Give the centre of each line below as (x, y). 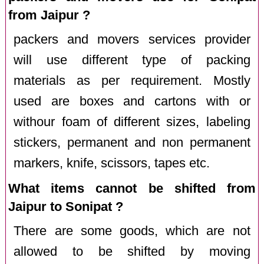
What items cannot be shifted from (132, 188)
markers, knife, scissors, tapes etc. (112, 163)
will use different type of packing (132, 60)
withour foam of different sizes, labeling (132, 122)
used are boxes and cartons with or (132, 101)
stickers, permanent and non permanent (132, 142)
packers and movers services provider (132, 39)
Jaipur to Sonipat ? (66, 206)
